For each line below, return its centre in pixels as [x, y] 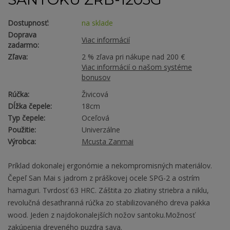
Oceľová [95, 118]
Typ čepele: [26, 118]
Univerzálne [101, 130]
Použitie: [22, 130]
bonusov [96, 78]
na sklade [97, 23]
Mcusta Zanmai [108, 142]
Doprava [22, 35]
